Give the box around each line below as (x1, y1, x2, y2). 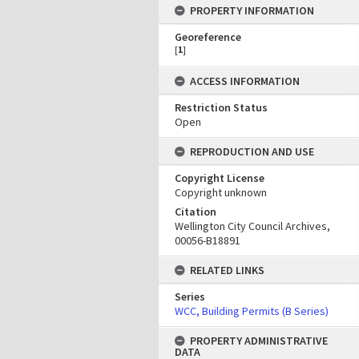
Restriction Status (175, 100, 268, 115)
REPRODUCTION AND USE (190, 144, 314, 159)
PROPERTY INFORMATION (190, 3, 314, 18)
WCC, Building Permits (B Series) (175, 304, 329, 318)
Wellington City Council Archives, (175, 219, 330, 233)
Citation (175, 204, 216, 219)
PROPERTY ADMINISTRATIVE (190, 333, 328, 348)
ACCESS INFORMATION (190, 74, 300, 88)
